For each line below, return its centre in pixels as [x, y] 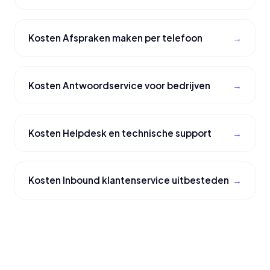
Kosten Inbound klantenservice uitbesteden [129, 180]
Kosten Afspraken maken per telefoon [116, 38]
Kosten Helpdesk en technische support [120, 133]
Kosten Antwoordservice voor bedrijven [120, 85]
